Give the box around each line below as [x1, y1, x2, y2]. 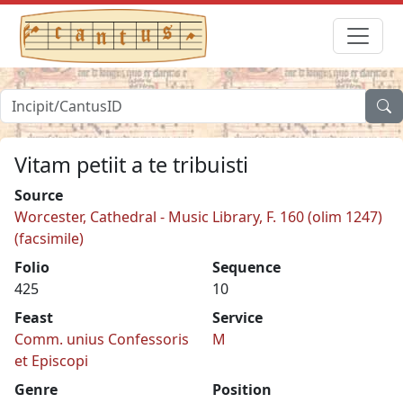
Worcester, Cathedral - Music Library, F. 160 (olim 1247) [14, 206, 382, 227]
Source [14, 184, 63, 205]
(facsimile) [14, 228, 84, 248]
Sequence [212, 256, 281, 277]
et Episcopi [14, 350, 88, 371]
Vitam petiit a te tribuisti [14, 149, 248, 179]
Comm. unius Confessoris [14, 328, 189, 349]
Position [212, 379, 272, 399]
